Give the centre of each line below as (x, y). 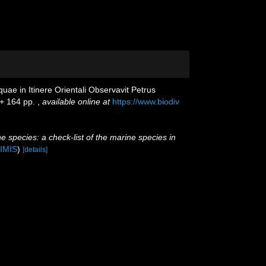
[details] (35, 150)
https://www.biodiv (146, 102)
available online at (76, 102)
